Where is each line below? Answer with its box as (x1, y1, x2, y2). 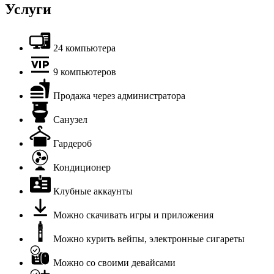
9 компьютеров (53, 66, 116, 77)
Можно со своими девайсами (53, 257, 176, 268)
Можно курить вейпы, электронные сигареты (53, 233, 245, 244)
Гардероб (53, 138, 92, 149)
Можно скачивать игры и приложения (53, 209, 213, 220)
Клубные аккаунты (53, 185, 133, 196)
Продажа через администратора (53, 90, 185, 101)
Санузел (53, 114, 87, 125)
